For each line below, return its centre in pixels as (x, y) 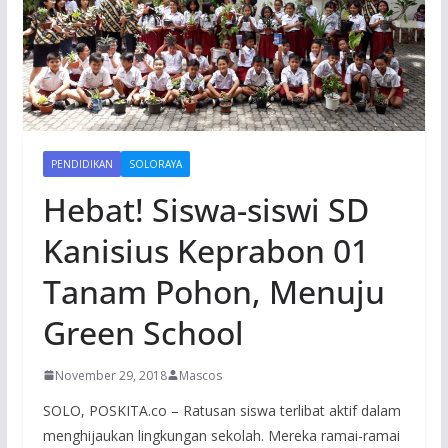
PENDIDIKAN (81, 163)
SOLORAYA (155, 163)
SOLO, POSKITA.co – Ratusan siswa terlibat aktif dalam (221, 410)
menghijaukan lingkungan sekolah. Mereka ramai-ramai (221, 435)
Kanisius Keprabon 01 (205, 250)
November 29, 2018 (110, 375)
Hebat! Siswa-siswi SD (205, 209)
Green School (143, 332)
